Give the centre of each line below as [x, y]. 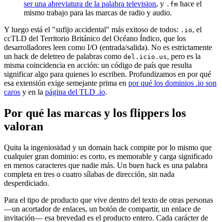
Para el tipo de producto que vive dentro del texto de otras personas [109, 200]
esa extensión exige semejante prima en [66, 83]
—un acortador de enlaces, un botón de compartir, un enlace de [102, 209]
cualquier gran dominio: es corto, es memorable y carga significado [108, 157]
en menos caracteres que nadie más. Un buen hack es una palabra [106, 166]
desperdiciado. [27, 183]
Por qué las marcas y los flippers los [95, 113]
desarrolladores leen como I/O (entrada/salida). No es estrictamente [108, 48]
